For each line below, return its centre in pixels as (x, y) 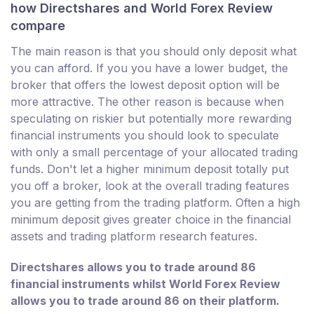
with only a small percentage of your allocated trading (154, 152)
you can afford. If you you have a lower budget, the (149, 68)
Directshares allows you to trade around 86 (133, 267)
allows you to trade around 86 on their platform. (145, 301)
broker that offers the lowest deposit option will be (145, 85)
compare (38, 26)
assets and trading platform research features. (134, 237)
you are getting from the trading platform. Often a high (155, 203)
